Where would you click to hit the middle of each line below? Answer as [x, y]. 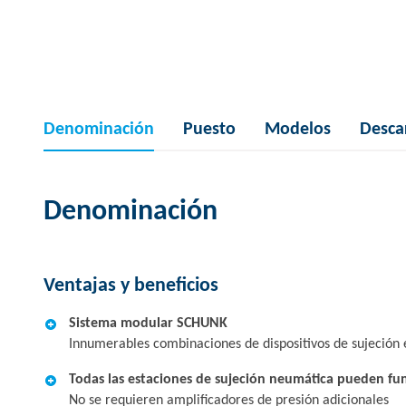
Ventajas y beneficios [131, 286]
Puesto [209, 130]
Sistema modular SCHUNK [148, 324]
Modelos [298, 130]
